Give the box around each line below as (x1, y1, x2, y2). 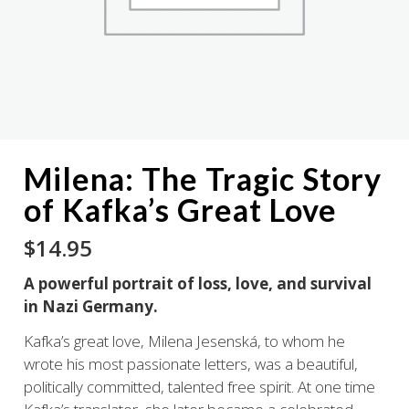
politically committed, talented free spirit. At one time (23, 376, 375, 398)
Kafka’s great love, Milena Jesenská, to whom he (23, 330, 345, 352)
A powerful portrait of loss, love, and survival (23, 272, 372, 294)
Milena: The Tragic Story (23, 159, 382, 197)
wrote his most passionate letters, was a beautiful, (23, 353, 358, 375)
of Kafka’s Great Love (23, 190, 337, 228)
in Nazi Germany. (23, 295, 158, 317)
